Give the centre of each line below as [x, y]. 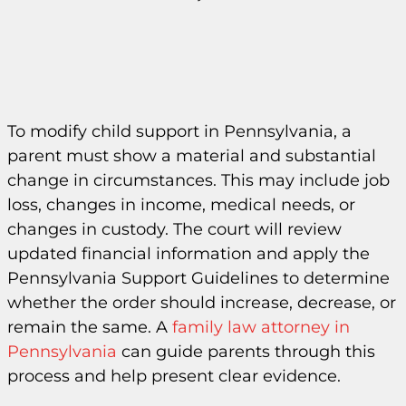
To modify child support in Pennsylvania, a [179, 131]
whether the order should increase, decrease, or [202, 303]
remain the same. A [90, 327]
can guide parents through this [246, 352]
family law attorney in [261, 327]
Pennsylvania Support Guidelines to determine [198, 278]
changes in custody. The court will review [174, 229]
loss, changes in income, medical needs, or [181, 205]
